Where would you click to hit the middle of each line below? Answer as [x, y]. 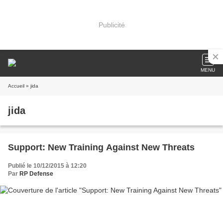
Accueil [16, 86]
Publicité [111, 25]
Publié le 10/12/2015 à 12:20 [47, 166]
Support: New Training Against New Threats [101, 147]
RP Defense [36, 174]
